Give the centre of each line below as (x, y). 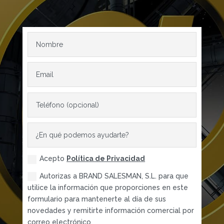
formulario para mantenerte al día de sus (97, 199)
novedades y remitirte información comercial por (111, 210)
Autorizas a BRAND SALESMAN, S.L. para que (114, 176)
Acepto (53, 159)
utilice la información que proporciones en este (108, 187)
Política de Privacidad (106, 159)
